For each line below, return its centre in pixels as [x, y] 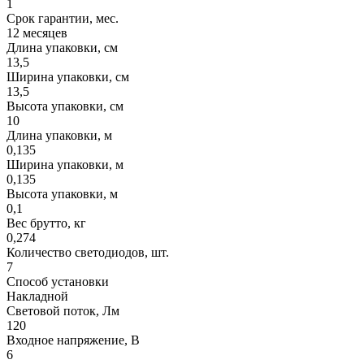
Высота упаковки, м [62, 193]
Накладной [37, 296]
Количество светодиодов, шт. [88, 252]
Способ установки [58, 281]
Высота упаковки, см [65, 106]
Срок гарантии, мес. [63, 18]
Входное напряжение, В [73, 340]
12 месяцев [37, 32]
